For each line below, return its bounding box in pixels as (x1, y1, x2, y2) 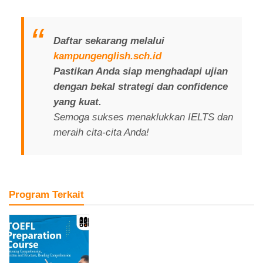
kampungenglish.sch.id (53, 50, 161, 61)
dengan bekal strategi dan (53, 80, 177, 92)
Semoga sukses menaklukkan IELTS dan (53, 111, 233, 122)
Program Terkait (9, 189, 84, 200)
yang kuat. (53, 96, 102, 107)
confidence (176, 80, 228, 92)
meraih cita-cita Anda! (53, 126, 149, 137)
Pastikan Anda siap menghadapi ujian (53, 65, 228, 76)
